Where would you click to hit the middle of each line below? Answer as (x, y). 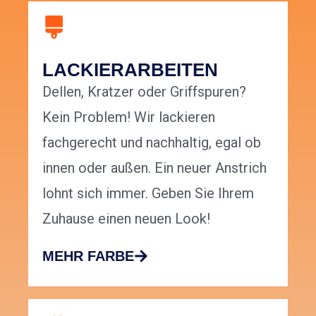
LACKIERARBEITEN (130, 69)
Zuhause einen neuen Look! (126, 218)
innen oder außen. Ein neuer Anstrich (154, 168)
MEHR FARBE (88, 256)
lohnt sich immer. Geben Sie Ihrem (148, 193)
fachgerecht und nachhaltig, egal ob (152, 142)
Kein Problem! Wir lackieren (129, 117)
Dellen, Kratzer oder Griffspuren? (144, 91)
